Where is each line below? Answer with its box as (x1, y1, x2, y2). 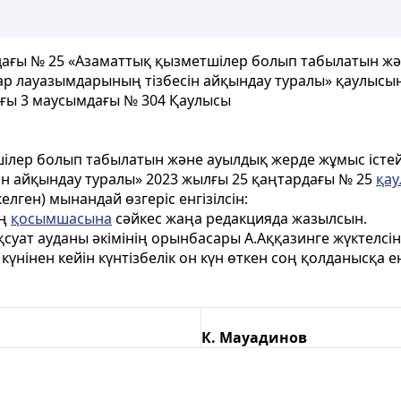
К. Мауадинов (201, 328, 307, 347)
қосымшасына (11, 209, 112, 228)
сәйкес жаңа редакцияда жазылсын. (112, 209, 367, 228)
